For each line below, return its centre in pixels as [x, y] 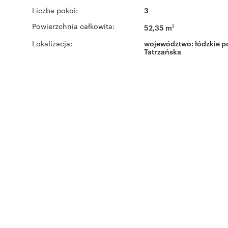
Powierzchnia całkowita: [73, 26]
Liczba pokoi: [55, 10]
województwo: [169, 43]
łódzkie [207, 43]
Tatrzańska [163, 51]
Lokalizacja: [52, 43]
